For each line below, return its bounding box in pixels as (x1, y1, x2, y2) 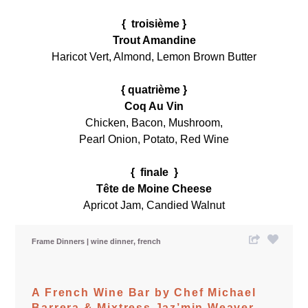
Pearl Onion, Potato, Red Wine (79, 133, 229, 145)
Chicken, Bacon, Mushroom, (85, 116, 223, 129)
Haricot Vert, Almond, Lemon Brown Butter (52, 50, 256, 63)
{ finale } (130, 166, 178, 178)
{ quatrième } (121, 83, 187, 96)
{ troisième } (122, 17, 186, 30)
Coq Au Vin (124, 100, 184, 112)
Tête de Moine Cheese (96, 182, 212, 195)
